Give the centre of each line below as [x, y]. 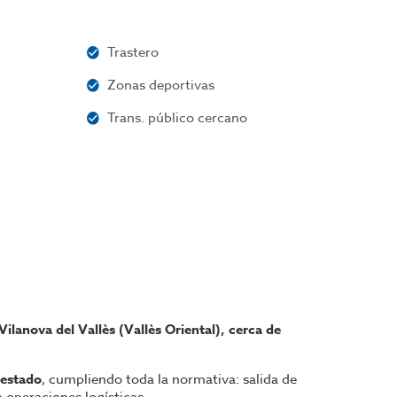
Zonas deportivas [161, 85]
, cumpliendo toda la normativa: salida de [169, 379]
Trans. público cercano [178, 118]
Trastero [133, 52]
